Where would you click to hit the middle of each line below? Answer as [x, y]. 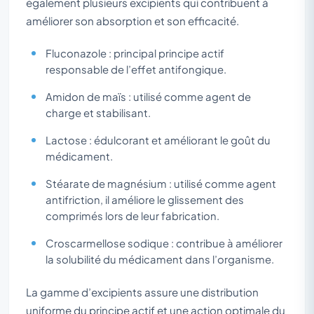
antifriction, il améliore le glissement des [145, 199]
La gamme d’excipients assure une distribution [142, 292]
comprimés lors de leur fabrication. [132, 216]
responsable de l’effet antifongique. [136, 69]
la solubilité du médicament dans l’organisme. [160, 259]
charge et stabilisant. [98, 112]
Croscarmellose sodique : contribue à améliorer [164, 243]
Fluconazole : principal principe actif [135, 53]
